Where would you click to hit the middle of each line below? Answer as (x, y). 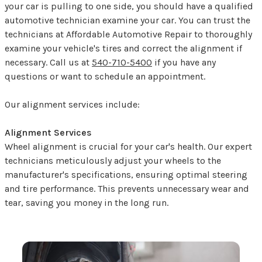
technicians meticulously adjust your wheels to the (113, 161)
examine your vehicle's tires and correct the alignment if (123, 49)
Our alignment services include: (72, 105)
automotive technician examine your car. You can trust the (127, 20)
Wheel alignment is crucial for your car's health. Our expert (128, 147)
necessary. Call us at (48, 63)
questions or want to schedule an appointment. (105, 77)
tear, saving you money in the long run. (87, 203)
